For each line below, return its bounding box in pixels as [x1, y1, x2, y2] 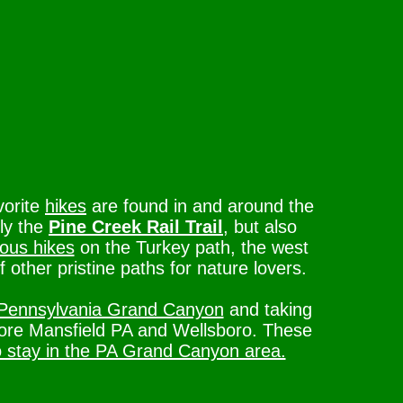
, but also [223, 217, 297, 237]
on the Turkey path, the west [74, 237, 309, 257]
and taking [223, 300, 312, 319]
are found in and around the [86, 196, 314, 216]
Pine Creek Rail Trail [49, 217, 223, 237]
